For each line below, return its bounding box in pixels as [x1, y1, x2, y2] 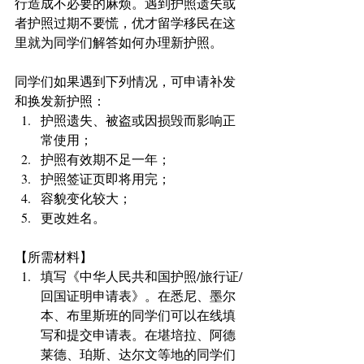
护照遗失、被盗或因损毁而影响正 [41, 111, 236, 128]
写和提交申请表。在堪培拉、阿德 [41, 326, 236, 343]
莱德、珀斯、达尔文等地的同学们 [41, 345, 236, 362]
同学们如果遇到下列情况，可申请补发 [15, 72, 236, 89]
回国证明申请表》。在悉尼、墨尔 [41, 287, 236, 304]
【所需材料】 [15, 248, 96, 265]
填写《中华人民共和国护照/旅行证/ [41, 267, 242, 284]
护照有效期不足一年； [41, 150, 177, 167]
